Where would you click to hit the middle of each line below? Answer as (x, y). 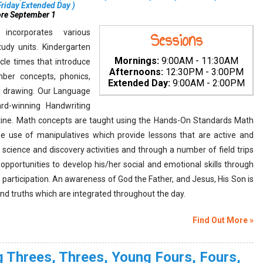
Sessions (176, 40)
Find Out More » (223, 220)
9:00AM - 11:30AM (198, 61)
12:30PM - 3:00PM (203, 72)
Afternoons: (136, 72)
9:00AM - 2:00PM (207, 83)
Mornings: (136, 61)
